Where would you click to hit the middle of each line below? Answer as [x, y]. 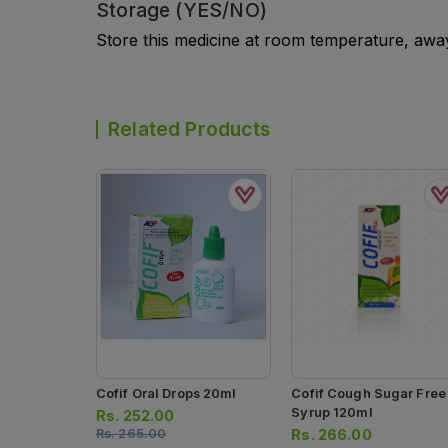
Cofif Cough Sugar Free [368, 394]
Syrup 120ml [332, 413]
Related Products [189, 128]
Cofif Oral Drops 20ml [166, 394]
